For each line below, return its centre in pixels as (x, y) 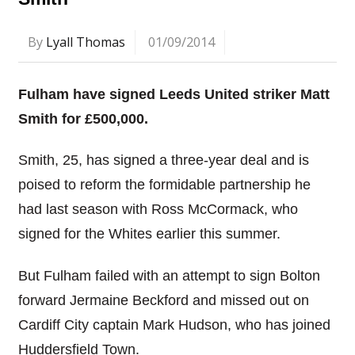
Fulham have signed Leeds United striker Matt (174, 94)
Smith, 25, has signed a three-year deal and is (163, 160)
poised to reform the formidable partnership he (164, 185)
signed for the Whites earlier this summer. (149, 234)
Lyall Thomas (85, 42)
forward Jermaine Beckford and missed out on (163, 300)
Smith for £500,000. (83, 118)
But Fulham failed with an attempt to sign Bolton (169, 275)
